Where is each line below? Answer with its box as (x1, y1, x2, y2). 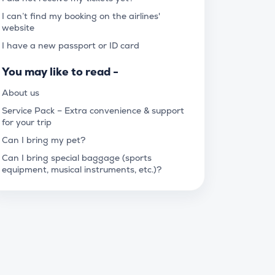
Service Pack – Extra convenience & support (2, 105, 184, 116)
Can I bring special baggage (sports (2, 152, 152, 163)
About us (2, 87, 39, 98)
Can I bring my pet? (2, 134, 85, 145)
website (2, 22, 34, 33)
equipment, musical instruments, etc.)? (2, 164, 161, 175)
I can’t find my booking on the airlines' (2, 10, 160, 21)
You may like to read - (2, 64, 118, 79)
